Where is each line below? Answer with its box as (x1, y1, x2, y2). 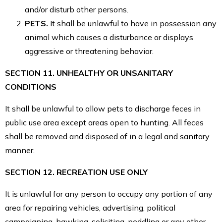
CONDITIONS (5, 81, 56, 92)
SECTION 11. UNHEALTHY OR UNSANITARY (5, 67, 173, 78)
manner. (5, 145, 35, 155)
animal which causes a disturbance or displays (25, 32, 193, 42)
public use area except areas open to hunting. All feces (5, 117, 204, 127)
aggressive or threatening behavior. (25, 46, 154, 56)
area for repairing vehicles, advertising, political (5, 202, 175, 213)
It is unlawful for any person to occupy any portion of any (5, 188, 213, 199)
